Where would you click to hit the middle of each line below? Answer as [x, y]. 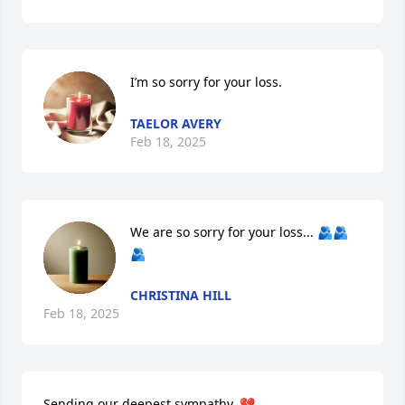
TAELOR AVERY [176, 123]
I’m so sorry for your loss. [206, 81]
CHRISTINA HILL [181, 295]
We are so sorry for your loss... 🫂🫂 [239, 231]
